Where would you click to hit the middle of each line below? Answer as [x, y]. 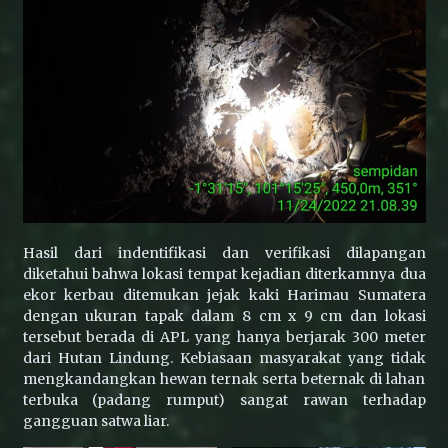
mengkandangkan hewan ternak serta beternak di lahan [224, 379]
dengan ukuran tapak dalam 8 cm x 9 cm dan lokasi [224, 316]
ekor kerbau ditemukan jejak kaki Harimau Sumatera [224, 295]
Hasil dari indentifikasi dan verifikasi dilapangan [224, 253]
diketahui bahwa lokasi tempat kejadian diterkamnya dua [224, 274]
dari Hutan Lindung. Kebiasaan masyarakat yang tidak [224, 358]
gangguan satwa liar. [95, 421]
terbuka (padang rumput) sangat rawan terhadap [224, 400]
